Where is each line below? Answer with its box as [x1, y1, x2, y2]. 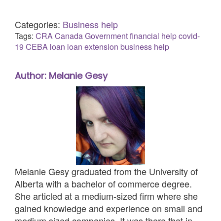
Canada [55, 30, 83, 42]
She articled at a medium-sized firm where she [15, 189, 198, 203]
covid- [179, 30, 200, 42]
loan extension [67, 41, 118, 53]
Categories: [15, 18, 63, 31]
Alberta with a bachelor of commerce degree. [15, 177, 192, 190]
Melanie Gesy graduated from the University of [15, 165, 198, 178]
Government [85, 30, 128, 42]
